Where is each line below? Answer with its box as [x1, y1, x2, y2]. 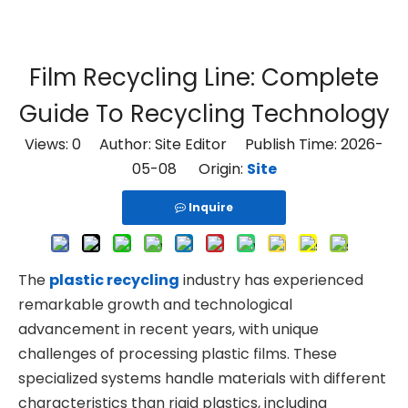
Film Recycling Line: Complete [29, 61, 379, 94]
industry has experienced [179, 270, 363, 291]
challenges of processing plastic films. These [18, 343, 337, 364]
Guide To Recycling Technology [18, 97, 390, 130]
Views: [25, 134, 72, 155]
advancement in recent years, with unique [18, 319, 319, 340]
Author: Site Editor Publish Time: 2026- [81, 134, 383, 155]
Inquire [189, 199, 233, 215]
